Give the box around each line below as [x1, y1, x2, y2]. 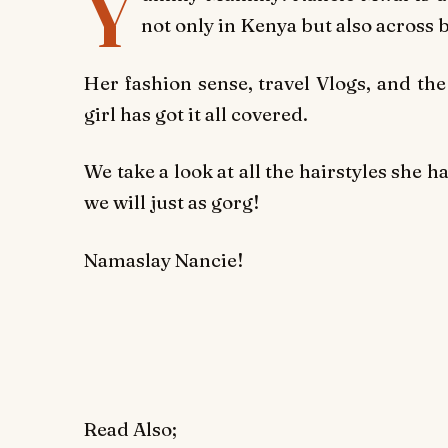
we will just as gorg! [84, 190, 259, 215]
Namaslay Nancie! [84, 247, 243, 272]
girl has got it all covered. [84, 101, 308, 126]
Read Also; [84, 417, 177, 442]
